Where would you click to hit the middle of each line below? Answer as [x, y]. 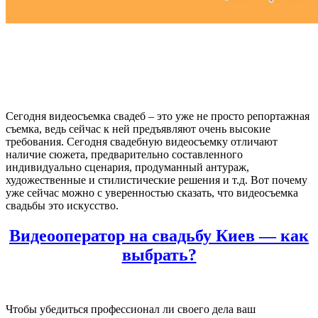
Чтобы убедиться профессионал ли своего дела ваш [131, 309]
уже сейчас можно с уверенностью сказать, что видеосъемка [152, 192]
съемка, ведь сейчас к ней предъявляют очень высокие [138, 128]
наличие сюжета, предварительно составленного [124, 154]
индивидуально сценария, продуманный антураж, [127, 167]
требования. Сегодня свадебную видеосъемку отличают [142, 141]
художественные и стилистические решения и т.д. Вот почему [157, 180]
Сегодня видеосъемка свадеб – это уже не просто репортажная [158, 116]
